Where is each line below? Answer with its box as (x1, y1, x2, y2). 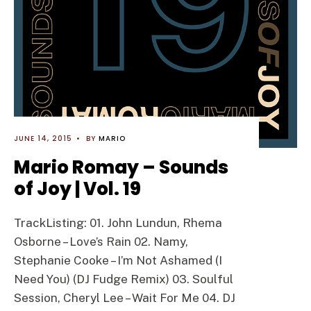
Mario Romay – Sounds (14, 155, 228, 180)
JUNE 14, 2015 (14, 133, 72, 144)
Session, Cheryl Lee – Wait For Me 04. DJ (14, 291, 235, 305)
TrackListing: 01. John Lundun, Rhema (14, 216, 222, 230)
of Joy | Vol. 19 (14, 176, 141, 201)
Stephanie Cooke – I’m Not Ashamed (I (14, 253, 222, 267)
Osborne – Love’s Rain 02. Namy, (14, 235, 188, 249)
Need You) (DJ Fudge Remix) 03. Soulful (14, 272, 233, 286)
